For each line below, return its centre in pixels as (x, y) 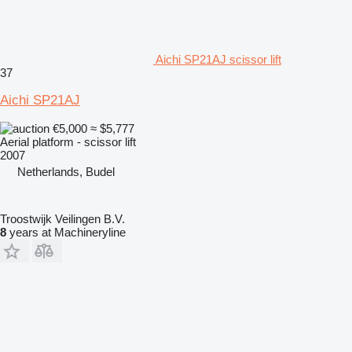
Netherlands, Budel (66, 171)
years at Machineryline (66, 232)
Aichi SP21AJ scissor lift (218, 59)
